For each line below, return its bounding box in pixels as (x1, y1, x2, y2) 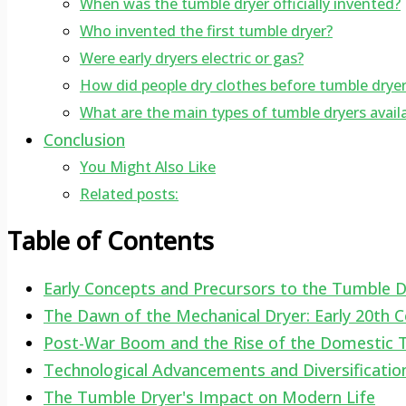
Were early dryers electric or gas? (80, 47, 304, 68)
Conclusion (43, 128, 125, 150)
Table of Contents (7, 224, 214, 258)
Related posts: (80, 183, 179, 204)
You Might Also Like (80, 156, 216, 177)
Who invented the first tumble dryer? (80, 20, 333, 41)
